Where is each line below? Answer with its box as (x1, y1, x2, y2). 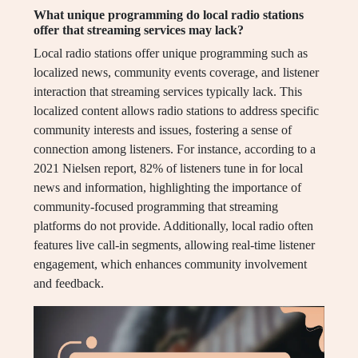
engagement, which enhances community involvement (34, 257, 307, 272)
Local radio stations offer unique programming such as (34, 46, 308, 61)
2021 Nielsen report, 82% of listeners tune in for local (34, 161, 303, 176)
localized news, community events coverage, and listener (34, 66, 319, 80)
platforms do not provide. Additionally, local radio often (34, 219, 313, 233)
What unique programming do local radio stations (34, 8, 304, 22)
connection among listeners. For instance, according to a (34, 142, 316, 157)
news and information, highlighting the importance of (34, 181, 301, 195)
